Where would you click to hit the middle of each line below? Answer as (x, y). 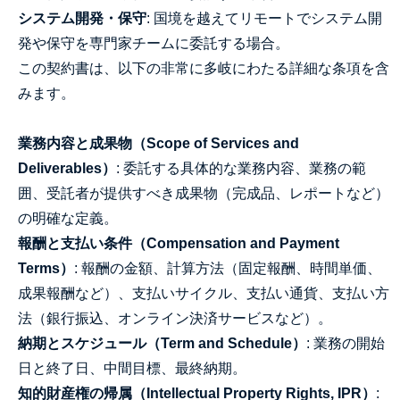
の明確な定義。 (68, 218)
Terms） (46, 268)
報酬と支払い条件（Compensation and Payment (179, 243)
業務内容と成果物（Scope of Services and (158, 143)
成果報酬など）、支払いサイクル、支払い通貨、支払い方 (204, 293)
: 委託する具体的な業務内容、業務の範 (241, 168)
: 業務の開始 (346, 343)
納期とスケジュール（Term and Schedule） (162, 343)
